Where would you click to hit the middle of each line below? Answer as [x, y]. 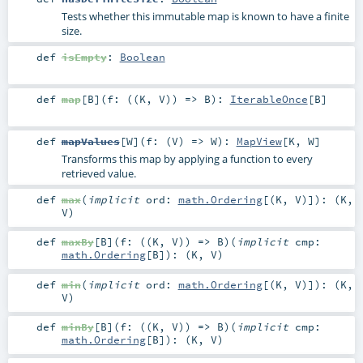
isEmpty [84, 57]
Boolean [142, 57]
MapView [259, 141]
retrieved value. [98, 174]
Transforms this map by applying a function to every [187, 159]
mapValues [90, 141]
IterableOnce [269, 99]
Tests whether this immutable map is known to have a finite [205, 16]
